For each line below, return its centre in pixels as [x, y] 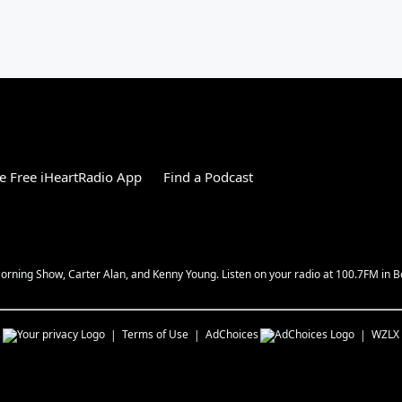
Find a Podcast [208, 176]
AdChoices [232, 334]
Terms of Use [155, 334]
